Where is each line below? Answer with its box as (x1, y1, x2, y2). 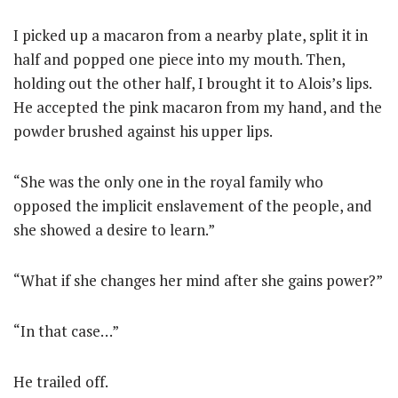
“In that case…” (13, 321, 119, 342)
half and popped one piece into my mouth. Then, (13, 49, 345, 70)
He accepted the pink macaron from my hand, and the (13, 97, 382, 118)
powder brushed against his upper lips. (13, 121, 273, 142)
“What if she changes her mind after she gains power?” (13, 270, 383, 291)
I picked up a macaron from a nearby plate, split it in (13, 25, 368, 46)
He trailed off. (13, 371, 108, 393)
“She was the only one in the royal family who (13, 171, 323, 193)
